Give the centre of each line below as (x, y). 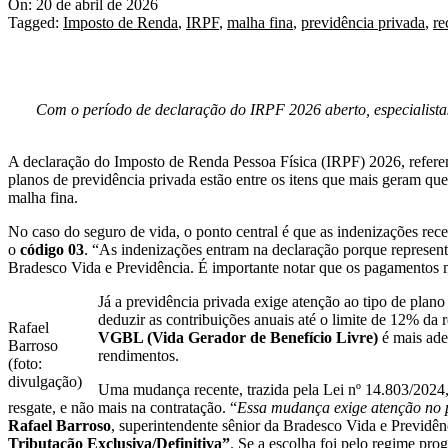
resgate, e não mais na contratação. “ (122, 408)
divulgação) (45, 382)
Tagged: (33, 23)
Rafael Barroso (59, 426)
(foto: (25, 364)
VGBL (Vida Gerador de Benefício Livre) (238, 338)
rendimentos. (138, 356)
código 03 (52, 250)
